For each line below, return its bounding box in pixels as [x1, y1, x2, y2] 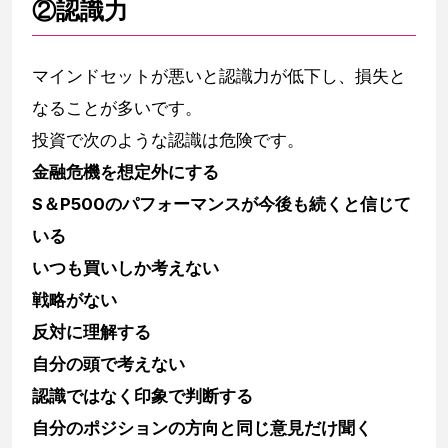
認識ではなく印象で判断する [32, 385, 253, 406]
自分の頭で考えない [32, 353, 185, 374]
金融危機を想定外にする [32, 161, 219, 182]
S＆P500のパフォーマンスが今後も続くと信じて [32, 193, 411, 214]
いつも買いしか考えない [32, 257, 219, 278]
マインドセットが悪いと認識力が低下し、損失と [32, 65, 406, 86]
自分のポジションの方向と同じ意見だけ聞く [32, 417, 372, 438]
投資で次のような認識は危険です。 [32, 129, 304, 150]
